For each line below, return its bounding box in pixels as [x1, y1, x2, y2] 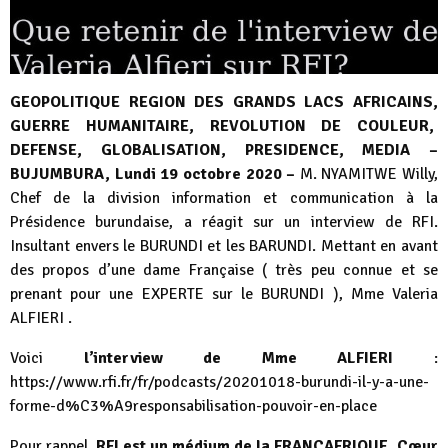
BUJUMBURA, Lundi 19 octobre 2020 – [10, 163, 296, 184]
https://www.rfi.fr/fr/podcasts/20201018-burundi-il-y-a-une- [10, 371, 429, 392]
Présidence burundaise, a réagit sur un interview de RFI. [10, 211, 438, 232]
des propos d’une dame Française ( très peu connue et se [10, 259, 438, 280]
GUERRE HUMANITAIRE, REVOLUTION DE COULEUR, [10, 115, 438, 136]
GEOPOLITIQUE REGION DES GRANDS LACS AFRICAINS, [10, 91, 438, 112]
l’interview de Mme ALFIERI [43, 347, 394, 368]
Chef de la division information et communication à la [10, 187, 438, 208]
